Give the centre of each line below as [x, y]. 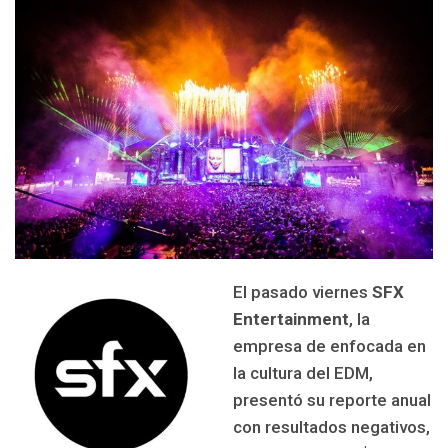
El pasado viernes [303, 292]
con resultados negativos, [332, 427]
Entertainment [291, 319]
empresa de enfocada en [330, 346]
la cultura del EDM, [303, 373]
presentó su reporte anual [332, 400]
